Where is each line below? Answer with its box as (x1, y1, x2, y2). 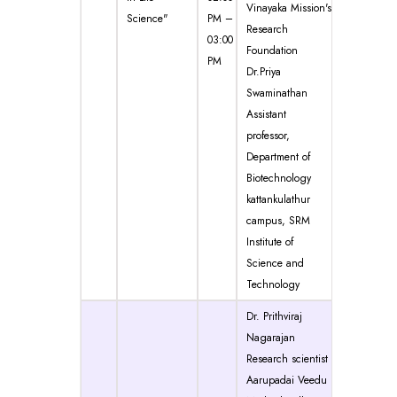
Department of (246, 148, 310, 165)
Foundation (246, 42, 305, 58)
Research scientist (246, 350, 328, 367)
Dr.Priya (246, 63, 281, 80)
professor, (246, 127, 290, 144)
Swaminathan (246, 84, 307, 101)
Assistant (246, 105, 286, 122)
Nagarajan (246, 329, 295, 346)
